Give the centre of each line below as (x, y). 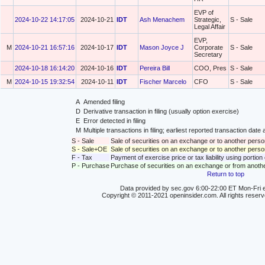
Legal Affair (210, 27)
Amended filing (104, 102)
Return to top (225, 174)
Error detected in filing (114, 121)
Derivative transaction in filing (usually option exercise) (161, 111)
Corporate (209, 47)
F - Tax (82, 157)
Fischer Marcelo (163, 82)
